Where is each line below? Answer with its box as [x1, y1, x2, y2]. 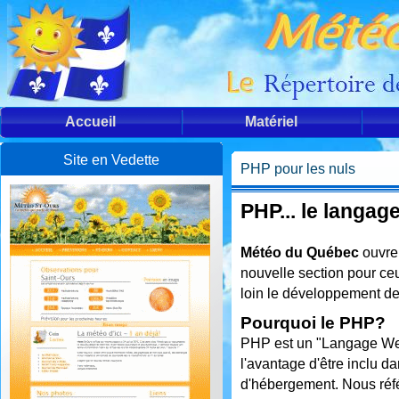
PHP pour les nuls [240, 161, 355, 176]
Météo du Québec [240, 244, 359, 260]
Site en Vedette [63, 152, 160, 167]
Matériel [245, 114, 298, 129]
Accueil [65, 114, 117, 129]
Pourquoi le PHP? [240, 313, 386, 332]
